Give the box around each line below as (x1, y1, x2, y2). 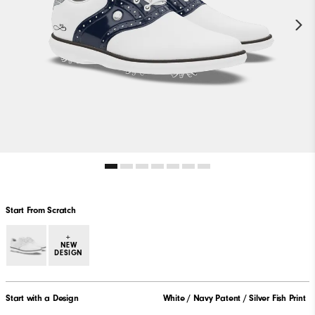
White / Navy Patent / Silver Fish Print (162, 292, 306, 303)
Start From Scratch (6, 205, 76, 216)
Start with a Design (6, 292, 79, 303)
